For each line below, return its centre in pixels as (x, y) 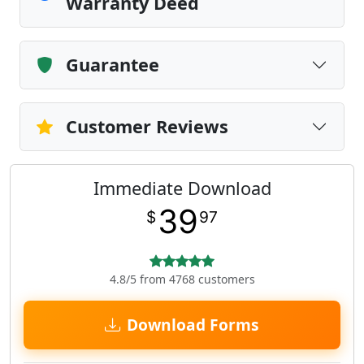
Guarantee (113, 65)
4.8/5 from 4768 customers (182, 279)
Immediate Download (182, 188)
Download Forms (193, 325)
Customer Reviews (147, 126)
